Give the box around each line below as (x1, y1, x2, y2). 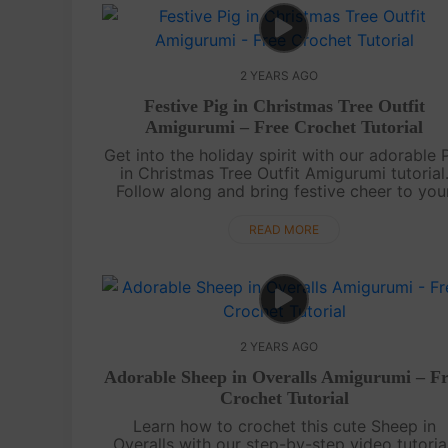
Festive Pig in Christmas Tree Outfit (143, 95, 425, 116)
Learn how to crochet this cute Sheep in (132, 415, 436, 436)
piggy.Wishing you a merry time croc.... (137, 216, 432, 237)
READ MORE (249, 221, 320, 237)
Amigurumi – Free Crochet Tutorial (145, 116, 424, 137)
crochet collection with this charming (143, 198, 425, 219)
